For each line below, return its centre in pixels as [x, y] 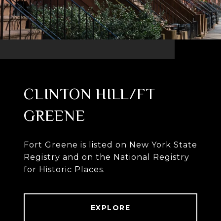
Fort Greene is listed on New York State [110, 145]
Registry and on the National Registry [107, 157]
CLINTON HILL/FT [90, 94]
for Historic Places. [64, 170]
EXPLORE [110, 208]
